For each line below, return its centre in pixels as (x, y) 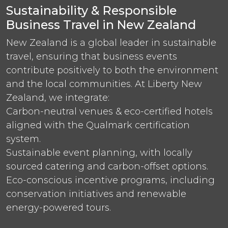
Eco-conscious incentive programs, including (110, 180)
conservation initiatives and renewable (96, 194)
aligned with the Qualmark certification (98, 125)
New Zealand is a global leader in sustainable (111, 42)
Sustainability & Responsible (91, 10)
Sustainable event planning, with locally (99, 152)
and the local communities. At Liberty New (104, 84)
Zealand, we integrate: (58, 97)
